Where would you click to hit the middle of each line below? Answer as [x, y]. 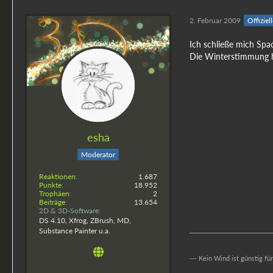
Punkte [50, 185]
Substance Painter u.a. [75, 230]
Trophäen [54, 193]
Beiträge [52, 202]
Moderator [98, 154]
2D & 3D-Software [69, 210]
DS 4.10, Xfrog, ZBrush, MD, [85, 220]
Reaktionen [57, 176]
